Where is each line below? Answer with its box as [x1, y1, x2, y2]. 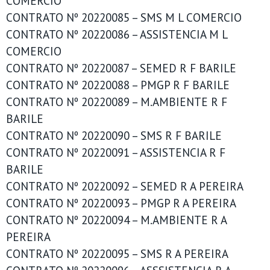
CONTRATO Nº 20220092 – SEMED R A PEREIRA [6, 179, 243, 193]
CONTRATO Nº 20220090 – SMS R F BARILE [6, 128, 222, 143]
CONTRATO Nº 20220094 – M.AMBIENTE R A [6, 213, 227, 227]
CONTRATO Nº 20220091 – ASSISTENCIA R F [6, 145, 225, 160]
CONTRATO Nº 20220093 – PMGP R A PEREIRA [6, 196, 236, 210]
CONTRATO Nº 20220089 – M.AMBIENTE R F [6, 95, 227, 109]
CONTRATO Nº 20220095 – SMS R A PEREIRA [6, 246, 228, 261]
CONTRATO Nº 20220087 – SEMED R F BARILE [6, 61, 236, 75]
